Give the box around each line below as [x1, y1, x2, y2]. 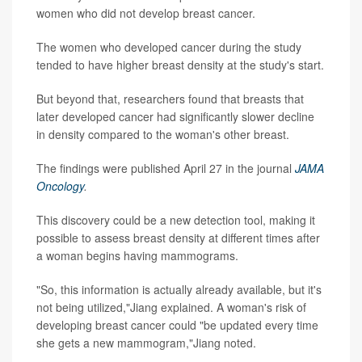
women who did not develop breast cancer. [36, 5, 255, 22]
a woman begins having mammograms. [36, 247, 238, 264]
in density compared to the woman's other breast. [36, 126, 289, 143]
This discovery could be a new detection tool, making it [36, 212, 315, 229]
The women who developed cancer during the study [36, 39, 301, 56]
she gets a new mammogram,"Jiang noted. [36, 335, 256, 351]
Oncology [36, 178, 84, 195]
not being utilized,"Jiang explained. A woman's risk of [36, 299, 306, 316]
